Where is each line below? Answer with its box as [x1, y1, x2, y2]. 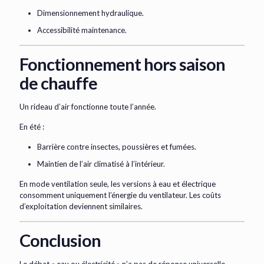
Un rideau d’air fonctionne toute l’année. [19, 102, 156, 112]
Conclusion [19, 230, 101, 251]
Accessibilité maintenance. [37, 25, 127, 35]
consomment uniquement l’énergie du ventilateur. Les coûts [19, 190, 221, 200]
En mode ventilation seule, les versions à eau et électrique [19, 179, 216, 189]
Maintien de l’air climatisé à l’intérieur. [37, 159, 165, 169]
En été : [19, 122, 44, 132]
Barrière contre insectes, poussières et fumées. [37, 142, 196, 152]
